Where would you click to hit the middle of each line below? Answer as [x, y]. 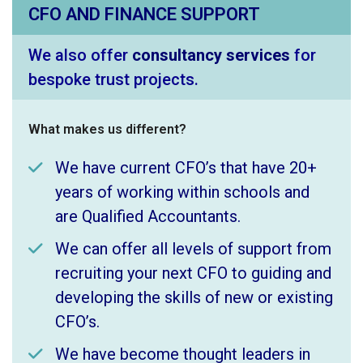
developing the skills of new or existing [194, 297]
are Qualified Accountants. [148, 216]
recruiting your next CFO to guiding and [193, 273]
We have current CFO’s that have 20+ [186, 167]
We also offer [80, 55]
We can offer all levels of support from [193, 248]
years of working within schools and [182, 192]
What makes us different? [107, 129]
